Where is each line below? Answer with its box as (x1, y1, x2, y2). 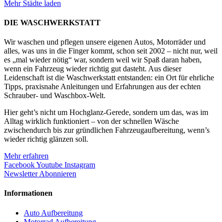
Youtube (36, 161, 62, 169)
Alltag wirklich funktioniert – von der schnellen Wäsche (4, 117, 179, 126)
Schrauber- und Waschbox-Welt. (4, 91, 106, 100)
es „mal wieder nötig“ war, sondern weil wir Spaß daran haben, (4, 55, 202, 64)
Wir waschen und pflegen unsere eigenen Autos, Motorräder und (4, 38, 206, 47)
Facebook (4, 161, 35, 169)
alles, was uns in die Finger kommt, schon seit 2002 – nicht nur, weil (4, 47, 218, 55)
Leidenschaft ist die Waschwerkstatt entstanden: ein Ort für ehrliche (4, 73, 214, 82)
